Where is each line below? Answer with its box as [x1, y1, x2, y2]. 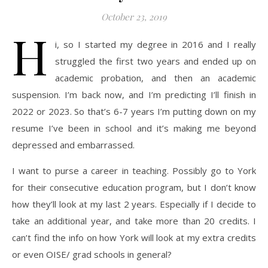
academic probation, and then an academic [55, 72, 256, 84]
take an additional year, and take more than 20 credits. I [12, 215, 256, 227]
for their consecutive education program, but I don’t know [12, 181, 256, 193]
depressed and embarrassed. [12, 139, 135, 151]
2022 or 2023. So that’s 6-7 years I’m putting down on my [12, 105, 256, 117]
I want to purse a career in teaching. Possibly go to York [12, 165, 256, 176]
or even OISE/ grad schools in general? [12, 248, 172, 260]
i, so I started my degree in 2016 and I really [55, 38, 256, 50]
